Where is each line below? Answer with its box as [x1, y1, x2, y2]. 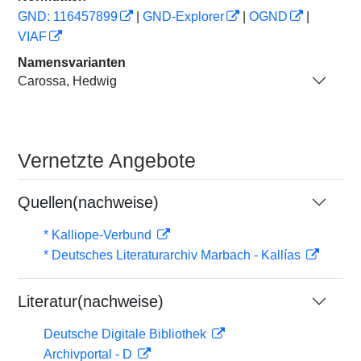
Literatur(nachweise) [18, 293, 164, 310]
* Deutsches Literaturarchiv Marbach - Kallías [44, 248, 304, 262]
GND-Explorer [143, 10, 224, 23]
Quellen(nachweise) [18, 193, 159, 211]
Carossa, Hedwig [18, 73, 117, 88]
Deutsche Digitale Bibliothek [44, 327, 210, 341]
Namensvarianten [18, 56, 126, 69]
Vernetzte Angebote [18, 149, 196, 172]
